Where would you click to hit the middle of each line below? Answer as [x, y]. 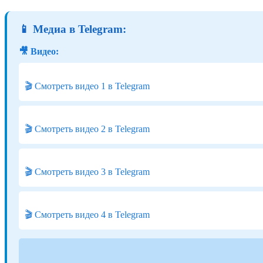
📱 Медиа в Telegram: [73, 29]
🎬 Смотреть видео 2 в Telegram [87, 129]
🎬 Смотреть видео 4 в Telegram [87, 215]
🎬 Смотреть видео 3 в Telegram [87, 172]
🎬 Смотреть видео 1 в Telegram [87, 86]
